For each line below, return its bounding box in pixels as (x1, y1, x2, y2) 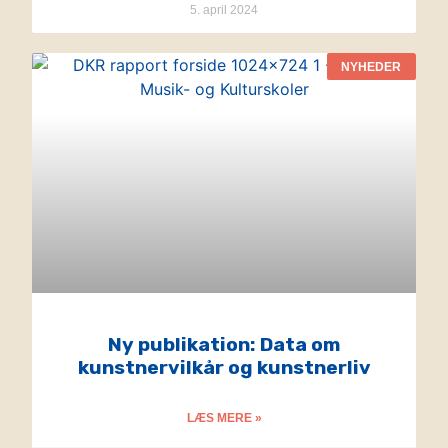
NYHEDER (341, 59, 402, 74)
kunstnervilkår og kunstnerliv (77, 356, 371, 380)
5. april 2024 (190, 3, 258, 18)
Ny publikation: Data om (108, 333, 340, 357)
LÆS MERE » (186, 411, 262, 426)
